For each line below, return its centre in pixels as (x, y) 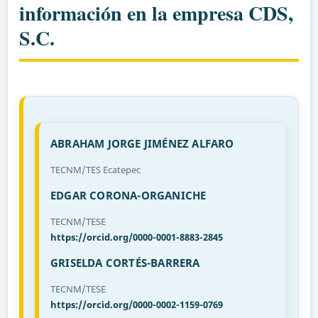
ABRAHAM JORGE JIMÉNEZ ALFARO (142, 143)
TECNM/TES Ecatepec (95, 169)
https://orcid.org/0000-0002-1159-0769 (136, 304)
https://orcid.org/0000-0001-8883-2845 (136, 237)
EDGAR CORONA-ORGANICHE (128, 195)
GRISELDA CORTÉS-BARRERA (125, 262)
